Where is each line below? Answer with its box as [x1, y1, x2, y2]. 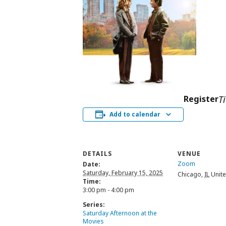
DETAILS [83, 149, 112, 158]
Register [184, 93, 218, 104]
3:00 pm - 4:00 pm [83, 185, 134, 194]
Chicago [178, 169, 201, 179]
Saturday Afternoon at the [83, 208, 157, 217]
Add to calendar [109, 109, 160, 119]
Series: [83, 200, 105, 209]
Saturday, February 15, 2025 [83, 168, 163, 177]
